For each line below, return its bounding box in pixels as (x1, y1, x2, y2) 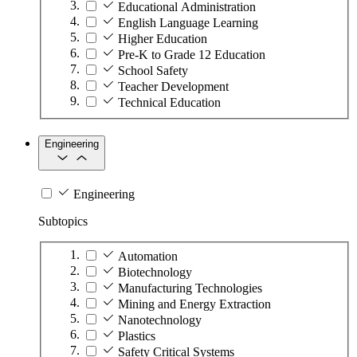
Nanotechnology (118, 312, 202, 327)
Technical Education (118, 95, 221, 109)
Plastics (118, 328, 155, 343)
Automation (118, 249, 178, 263)
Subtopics (38, 214, 88, 229)
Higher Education (118, 31, 207, 45)
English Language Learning (118, 15, 258, 29)
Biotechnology (118, 265, 192, 279)
